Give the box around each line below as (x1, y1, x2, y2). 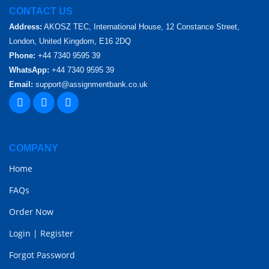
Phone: (9, 51, 35, 61)
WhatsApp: (9, 65, 49, 75)
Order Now (9, 206, 53, 218)
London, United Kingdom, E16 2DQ (9, 37, 131, 46)
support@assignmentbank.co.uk (33, 80, 148, 89)
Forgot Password (9, 249, 75, 261)
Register (40, 228, 73, 240)
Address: (9, 22, 42, 32)
